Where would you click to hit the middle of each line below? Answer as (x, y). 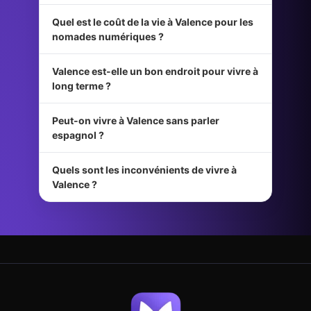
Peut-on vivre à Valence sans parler (136, 121)
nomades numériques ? (108, 37)
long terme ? (82, 86)
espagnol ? (78, 135)
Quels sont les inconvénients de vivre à (144, 170)
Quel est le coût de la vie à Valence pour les (153, 22)
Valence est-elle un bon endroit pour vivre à (155, 72)
